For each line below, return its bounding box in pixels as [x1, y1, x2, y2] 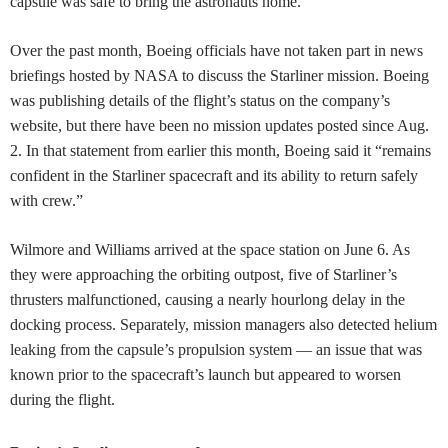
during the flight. [10, 390, 115, 408]
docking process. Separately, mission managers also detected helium [10, 315, 437, 333]
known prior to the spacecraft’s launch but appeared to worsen [10, 365, 401, 383]
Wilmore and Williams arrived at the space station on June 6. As [10, 240, 410, 258]
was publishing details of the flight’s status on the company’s [10, 91, 390, 109]
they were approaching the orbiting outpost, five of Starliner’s [10, 265, 397, 283]
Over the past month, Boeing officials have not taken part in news [10, 41, 423, 59]
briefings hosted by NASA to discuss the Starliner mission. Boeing [10, 66, 429, 84]
